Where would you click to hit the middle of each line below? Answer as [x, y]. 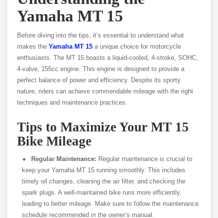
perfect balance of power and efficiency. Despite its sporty [99, 80]
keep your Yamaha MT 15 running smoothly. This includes [104, 170]
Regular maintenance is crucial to [145, 159]
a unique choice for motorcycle [138, 47]
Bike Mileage [54, 141]
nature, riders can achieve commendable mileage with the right [105, 91]
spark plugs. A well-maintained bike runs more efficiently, [102, 193]
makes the [33, 47]
